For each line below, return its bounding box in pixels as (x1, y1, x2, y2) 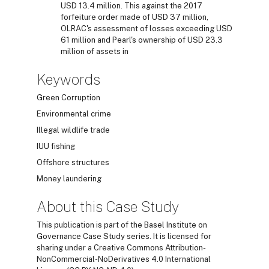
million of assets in (61, 46, 128, 56)
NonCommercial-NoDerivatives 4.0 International (37, 254, 211, 264)
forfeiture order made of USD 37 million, (61, 12, 208, 22)
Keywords (37, 70, 100, 88)
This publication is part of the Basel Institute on (37, 220, 207, 229)
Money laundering (37, 174, 101, 183)
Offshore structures (37, 157, 109, 167)
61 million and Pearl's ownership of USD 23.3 (61, 35, 223, 44)
